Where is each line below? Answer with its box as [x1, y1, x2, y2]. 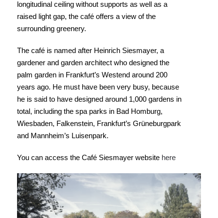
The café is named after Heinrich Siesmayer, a [17, 46, 164, 54]
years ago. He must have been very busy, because [17, 83, 179, 91]
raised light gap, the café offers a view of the [17, 12, 156, 20]
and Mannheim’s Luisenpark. [17, 131, 109, 140]
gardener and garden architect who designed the [17, 58, 169, 67]
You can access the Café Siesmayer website [17, 153, 162, 162]
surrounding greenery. [17, 24, 86, 33]
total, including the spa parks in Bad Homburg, [17, 107, 163, 115]
